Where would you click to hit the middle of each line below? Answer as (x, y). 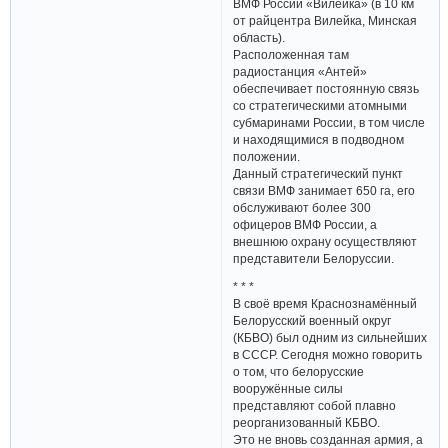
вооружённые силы (288, 389)
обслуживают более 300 (302, 207)
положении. (267, 156)
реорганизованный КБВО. (307, 423)
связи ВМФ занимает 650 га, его (324, 190)
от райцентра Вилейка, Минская (325, 20)
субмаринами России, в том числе (329, 122)
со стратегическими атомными (320, 105)
